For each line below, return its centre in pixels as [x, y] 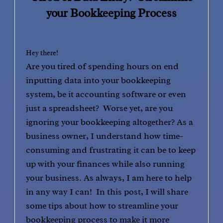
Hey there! [42, 53]
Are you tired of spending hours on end [103, 66]
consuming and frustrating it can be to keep [111, 150]
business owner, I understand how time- [105, 136]
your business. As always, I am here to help [109, 178]
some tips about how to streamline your [102, 206]
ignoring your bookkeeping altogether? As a [110, 122]
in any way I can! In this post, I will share [107, 192]
